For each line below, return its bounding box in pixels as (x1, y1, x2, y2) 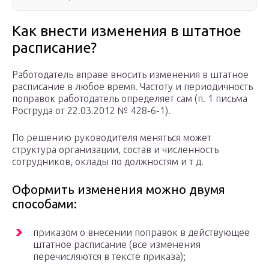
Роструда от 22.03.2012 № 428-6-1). (12, 105, 171, 116)
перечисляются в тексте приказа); (33, 251, 186, 262)
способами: (12, 197, 77, 211)
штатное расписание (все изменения (33, 239, 201, 250)
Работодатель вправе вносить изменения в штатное (12, 69, 249, 80)
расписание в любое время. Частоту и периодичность (12, 81, 253, 92)
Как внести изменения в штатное (12, 23, 241, 40)
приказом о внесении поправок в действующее (33, 227, 250, 238)
